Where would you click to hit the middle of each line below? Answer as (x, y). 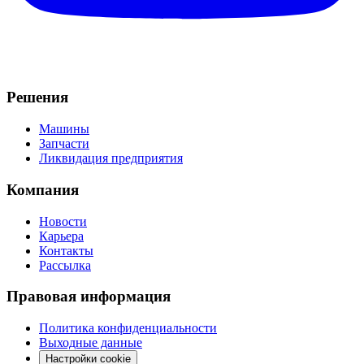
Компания (43, 189)
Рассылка (65, 265)
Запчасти (64, 144)
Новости (63, 221)
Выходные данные (91, 342)
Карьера (61, 236)
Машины (64, 129)
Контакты (66, 250)
